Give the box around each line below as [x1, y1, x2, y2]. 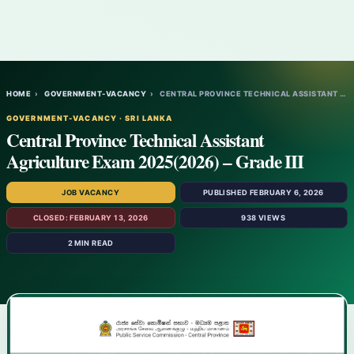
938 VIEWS [241, 213, 286, 222]
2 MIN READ [67, 239, 114, 247]
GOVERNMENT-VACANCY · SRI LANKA [6, 114, 173, 122]
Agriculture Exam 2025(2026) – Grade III [6, 148, 304, 175]
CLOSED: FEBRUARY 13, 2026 [33, 213, 149, 222]
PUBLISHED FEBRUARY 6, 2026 [202, 188, 324, 197]
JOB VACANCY [62, 188, 120, 197]
